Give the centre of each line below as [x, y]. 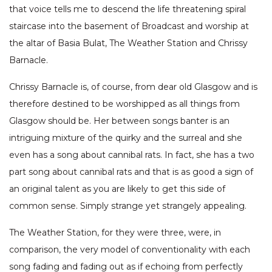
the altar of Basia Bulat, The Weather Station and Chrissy [128, 43]
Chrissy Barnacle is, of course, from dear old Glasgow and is [133, 87]
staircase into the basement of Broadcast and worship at [129, 26]
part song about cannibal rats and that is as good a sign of [131, 172]
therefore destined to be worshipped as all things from [124, 104]
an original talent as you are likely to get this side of [117, 189]
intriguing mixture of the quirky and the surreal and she [126, 138]
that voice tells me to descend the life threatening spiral [127, 9]
